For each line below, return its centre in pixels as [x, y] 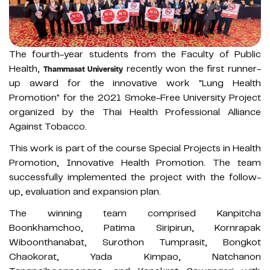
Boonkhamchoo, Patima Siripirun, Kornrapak [135, 228]
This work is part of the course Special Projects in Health [135, 149]
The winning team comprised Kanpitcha [135, 214]
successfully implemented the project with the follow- [135, 177]
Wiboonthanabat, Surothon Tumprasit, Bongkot [135, 243]
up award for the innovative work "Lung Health [135, 83]
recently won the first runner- [192, 69]
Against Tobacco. [48, 127]
